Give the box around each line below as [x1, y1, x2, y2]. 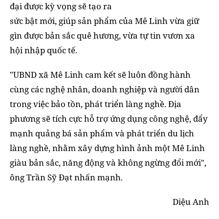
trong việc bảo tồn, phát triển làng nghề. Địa [10, 98, 181, 109]
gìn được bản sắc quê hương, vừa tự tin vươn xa [10, 29, 195, 41]
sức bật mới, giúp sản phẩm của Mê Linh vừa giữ [10, 15, 199, 26]
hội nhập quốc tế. [10, 44, 77, 56]
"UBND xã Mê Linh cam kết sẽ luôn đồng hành [10, 68, 191, 80]
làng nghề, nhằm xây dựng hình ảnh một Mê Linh [10, 142, 205, 153]
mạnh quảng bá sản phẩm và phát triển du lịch [10, 127, 194, 139]
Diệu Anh [173, 196, 209, 207]
